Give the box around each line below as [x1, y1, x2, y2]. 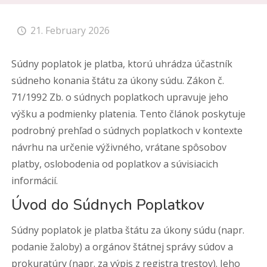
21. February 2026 [30, 24, 110, 37]
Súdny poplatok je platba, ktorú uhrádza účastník [11, 57, 233, 70]
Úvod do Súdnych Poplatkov [11, 195, 205, 215]
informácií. [11, 174, 58, 187]
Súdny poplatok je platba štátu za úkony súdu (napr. [11, 223, 245, 237]
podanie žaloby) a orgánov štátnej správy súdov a [11, 240, 234, 253]
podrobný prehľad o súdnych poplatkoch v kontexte [11, 124, 243, 137]
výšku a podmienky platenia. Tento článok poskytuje [11, 107, 246, 120]
